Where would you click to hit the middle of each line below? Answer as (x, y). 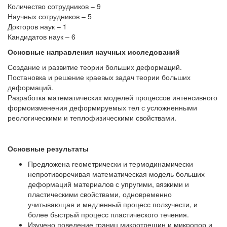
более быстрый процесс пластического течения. (109, 214)
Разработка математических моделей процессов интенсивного (112, 97)
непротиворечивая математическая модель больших (116, 174)
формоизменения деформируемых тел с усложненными (102, 107)
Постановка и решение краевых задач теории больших (99, 77)
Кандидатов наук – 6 (42, 36)
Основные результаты (48, 148)
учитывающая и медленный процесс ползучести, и (113, 204)
